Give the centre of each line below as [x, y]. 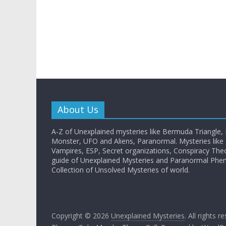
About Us [78, 109]
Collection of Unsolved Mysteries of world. [121, 169]
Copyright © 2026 [81, 215]
